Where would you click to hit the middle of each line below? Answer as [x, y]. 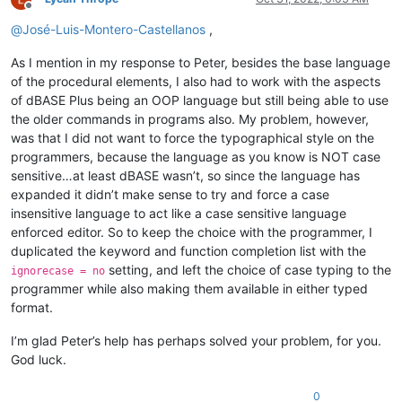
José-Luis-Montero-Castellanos [114, 30]
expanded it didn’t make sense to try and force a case [170, 195]
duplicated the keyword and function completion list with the [188, 251]
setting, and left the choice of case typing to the [248, 270]
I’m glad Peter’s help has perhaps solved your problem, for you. [196, 341]
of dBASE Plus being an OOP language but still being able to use [200, 100]
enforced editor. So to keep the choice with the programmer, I [192, 232]
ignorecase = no [58, 271]
